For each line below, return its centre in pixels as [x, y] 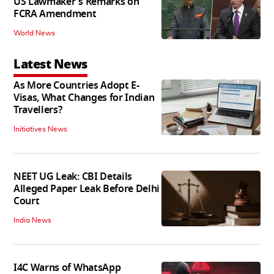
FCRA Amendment [55, 14]
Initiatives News [40, 129]
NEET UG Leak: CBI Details [73, 177]
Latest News [50, 65]
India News [32, 220]
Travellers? [38, 110]
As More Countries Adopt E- [76, 86]
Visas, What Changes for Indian [84, 98]
